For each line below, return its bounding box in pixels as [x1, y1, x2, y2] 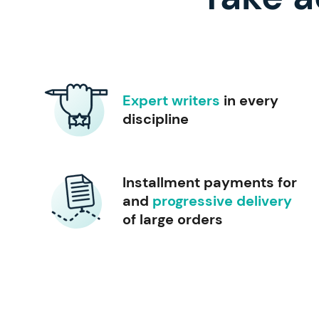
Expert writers [122, 90, 220, 110]
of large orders [122, 209, 223, 229]
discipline [122, 109, 189, 128]
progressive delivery [152, 191, 292, 210]
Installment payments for [122, 172, 297, 192]
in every [220, 90, 278, 110]
